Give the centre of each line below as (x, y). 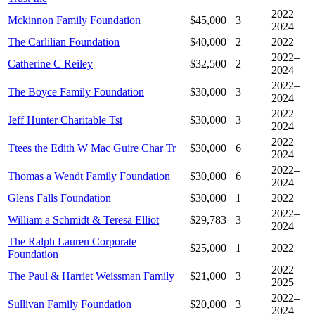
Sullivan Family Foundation (70, 304)
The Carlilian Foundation (64, 42)
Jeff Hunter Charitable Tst (65, 120)
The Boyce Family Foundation (76, 92)
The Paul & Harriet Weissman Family (91, 276)
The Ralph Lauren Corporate (72, 242)
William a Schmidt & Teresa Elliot (83, 220)
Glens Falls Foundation (59, 198)
